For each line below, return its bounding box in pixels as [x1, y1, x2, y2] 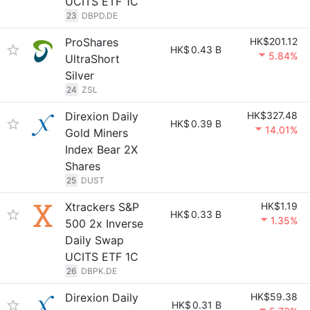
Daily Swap [65, 233, 124, 247]
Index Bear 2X [65, 143, 138, 156]
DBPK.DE [81, 266, 117, 276]
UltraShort [65, 52, 120, 66]
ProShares [65, 35, 118, 49]
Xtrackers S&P [65, 200, 139, 214]
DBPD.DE [82, 10, 118, 21]
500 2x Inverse [65, 217, 143, 230]
